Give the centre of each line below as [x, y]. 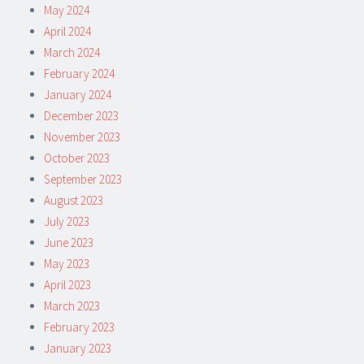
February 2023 [79, 327]
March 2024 [72, 52]
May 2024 [67, 10]
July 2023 [67, 221]
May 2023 [67, 263]
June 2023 [69, 242]
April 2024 [67, 31]
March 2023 [72, 305]
